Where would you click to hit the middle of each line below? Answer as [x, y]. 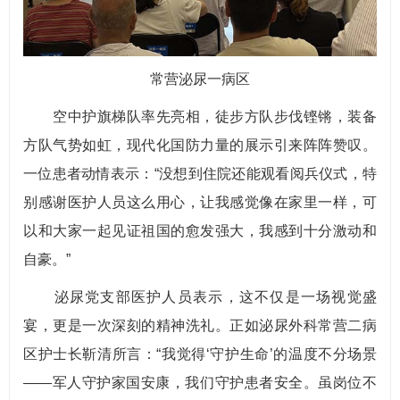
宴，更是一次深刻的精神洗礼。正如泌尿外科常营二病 [200, 325]
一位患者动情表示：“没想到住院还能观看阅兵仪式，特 [200, 174]
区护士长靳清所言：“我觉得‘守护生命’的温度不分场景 [200, 354]
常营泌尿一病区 [200, 79]
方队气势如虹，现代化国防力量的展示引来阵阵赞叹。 [200, 145]
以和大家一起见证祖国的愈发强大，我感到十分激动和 [200, 231]
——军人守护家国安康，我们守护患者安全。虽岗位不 [200, 383]
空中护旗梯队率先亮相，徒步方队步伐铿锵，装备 [200, 117]
